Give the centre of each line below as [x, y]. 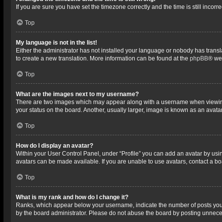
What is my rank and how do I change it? [72, 197]
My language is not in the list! [56, 43]
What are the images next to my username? [77, 94]
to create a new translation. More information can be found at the [103, 58]
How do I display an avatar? [55, 146]
